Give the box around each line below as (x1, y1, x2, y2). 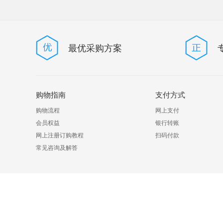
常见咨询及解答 (36, 143, 78, 151)
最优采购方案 (68, 41, 122, 54)
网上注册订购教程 (36, 130, 84, 139)
